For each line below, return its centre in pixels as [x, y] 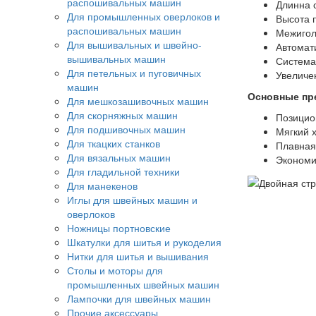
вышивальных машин [116, 59]
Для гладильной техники [123, 172]
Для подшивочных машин [126, 129]
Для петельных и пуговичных [134, 73]
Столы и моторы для [115, 271]
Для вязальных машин [119, 158]
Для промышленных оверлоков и [144, 17]
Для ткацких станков [114, 144]
